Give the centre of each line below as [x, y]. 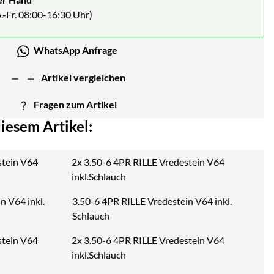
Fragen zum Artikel [76, 104]
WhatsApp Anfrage [75, 50]
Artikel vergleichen [83, 78]
